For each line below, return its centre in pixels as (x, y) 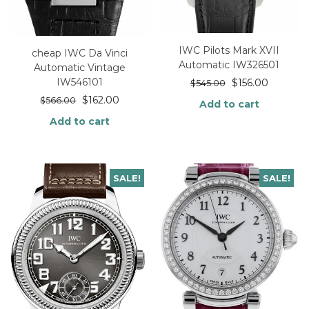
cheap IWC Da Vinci (80, 53)
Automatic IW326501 (229, 64)
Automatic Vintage (80, 68)
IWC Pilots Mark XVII (229, 50)
